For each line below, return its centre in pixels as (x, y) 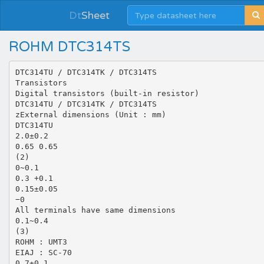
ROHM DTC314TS (70, 47)
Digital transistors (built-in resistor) (107, 93)
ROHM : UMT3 (41, 242)
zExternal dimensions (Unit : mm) (90, 114)
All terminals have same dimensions (95, 210)
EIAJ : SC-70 (43, 252)
